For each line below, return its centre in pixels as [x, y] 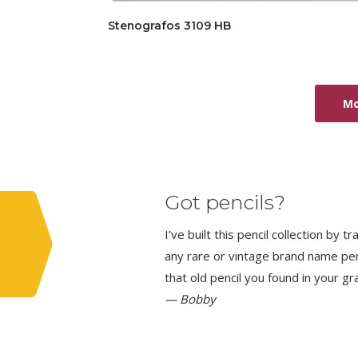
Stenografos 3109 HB [169, 25]
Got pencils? [225, 202]
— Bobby [190, 298]
